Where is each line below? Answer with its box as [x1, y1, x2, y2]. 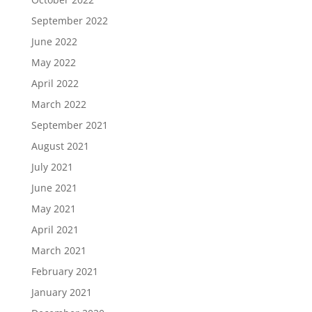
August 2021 [31, 139, 89, 153]
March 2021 [31, 244, 86, 258]
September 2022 [31, 14, 108, 28]
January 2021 [31, 286, 92, 299]
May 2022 [31, 56, 76, 70]
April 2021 [31, 223, 79, 237]
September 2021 [31, 118, 108, 132]
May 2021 [31, 202, 76, 216]
